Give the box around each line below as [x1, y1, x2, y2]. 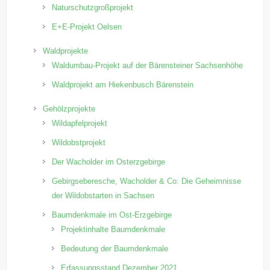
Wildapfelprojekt [52, 118, 108, 128]
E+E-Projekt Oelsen [52, 22, 122, 31]
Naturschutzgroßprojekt [52, 2, 134, 12]
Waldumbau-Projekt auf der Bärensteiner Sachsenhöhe [52, 60, 243, 70]
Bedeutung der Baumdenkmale [61, 243, 169, 253]
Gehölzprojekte [43, 104, 96, 113]
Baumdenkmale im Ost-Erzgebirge [52, 210, 172, 219]
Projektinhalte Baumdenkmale [61, 224, 166, 234]
